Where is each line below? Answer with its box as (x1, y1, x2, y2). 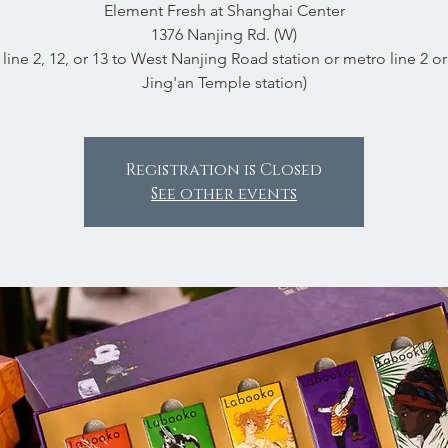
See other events (151, 183, 297, 205)
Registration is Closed (126, 159, 322, 181)
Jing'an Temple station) (141, 73, 307, 92)
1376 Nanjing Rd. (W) (151, 25, 297, 44)
